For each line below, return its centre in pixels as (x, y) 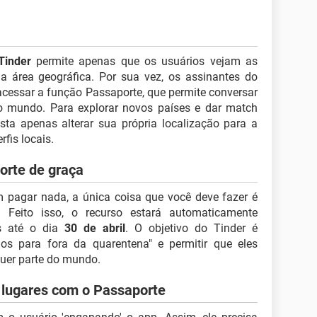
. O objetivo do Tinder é (191, 228)
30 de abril (95, 228)
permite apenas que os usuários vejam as (144, 61)
